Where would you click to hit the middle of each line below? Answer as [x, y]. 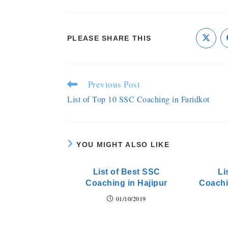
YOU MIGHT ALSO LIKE [123, 145]
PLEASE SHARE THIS [109, 38]
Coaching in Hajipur [126, 183]
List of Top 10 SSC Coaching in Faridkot [138, 99]
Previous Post [114, 84]
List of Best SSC [126, 172]
